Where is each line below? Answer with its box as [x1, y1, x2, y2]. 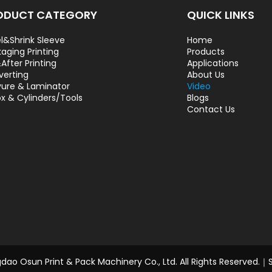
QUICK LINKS [186, 7, 254, 22]
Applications [186, 56, 239, 69]
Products [186, 45, 225, 58]
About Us [186, 68, 225, 81]
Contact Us [186, 103, 235, 115]
